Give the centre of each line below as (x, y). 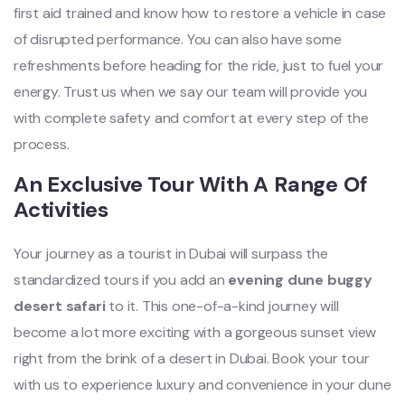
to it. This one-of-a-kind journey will (222, 306)
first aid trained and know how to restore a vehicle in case (200, 13)
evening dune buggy (300, 280)
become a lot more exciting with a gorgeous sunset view (195, 332)
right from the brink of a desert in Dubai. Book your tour (192, 358)
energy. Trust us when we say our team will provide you (191, 92)
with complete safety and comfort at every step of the (191, 118)
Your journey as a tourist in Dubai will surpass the (171, 254)
